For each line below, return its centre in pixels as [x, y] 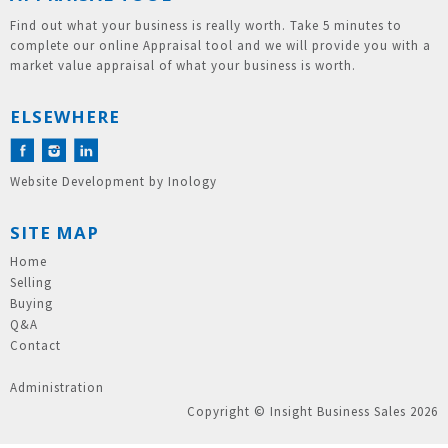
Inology [193, 181]
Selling [31, 282]
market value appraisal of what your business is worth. [183, 65]
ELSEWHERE [65, 116]
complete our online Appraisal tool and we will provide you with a [221, 45]
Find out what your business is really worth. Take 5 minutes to [206, 25]
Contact [36, 345]
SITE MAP [55, 232]
